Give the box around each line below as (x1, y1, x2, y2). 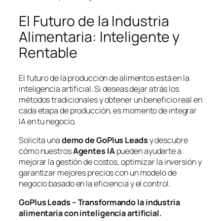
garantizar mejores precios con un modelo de (19, 167, 177, 178)
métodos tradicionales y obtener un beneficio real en (19, 94, 202, 105)
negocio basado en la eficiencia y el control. (19, 178, 171, 189)
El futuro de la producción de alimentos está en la (19, 72, 189, 83)
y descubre (147, 134, 188, 146)
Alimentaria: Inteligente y (19, 27, 180, 46)
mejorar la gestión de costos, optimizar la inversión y (19, 156, 202, 167)
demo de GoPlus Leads (61, 134, 148, 146)
